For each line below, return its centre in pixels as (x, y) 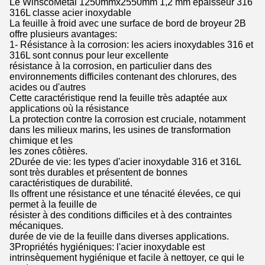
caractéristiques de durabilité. (71, 183)
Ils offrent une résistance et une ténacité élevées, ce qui (125, 193)
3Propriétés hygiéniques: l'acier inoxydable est (107, 247)
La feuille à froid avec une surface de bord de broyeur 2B (128, 23)
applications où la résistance (69, 108)
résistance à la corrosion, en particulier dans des (111, 66)
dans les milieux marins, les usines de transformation (120, 130)
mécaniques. (36, 225)
